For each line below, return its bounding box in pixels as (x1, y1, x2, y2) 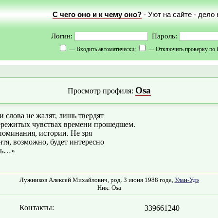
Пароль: (147, 32, 179, 40)
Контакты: (19, 203, 54, 212)
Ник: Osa (97, 184, 121, 191)
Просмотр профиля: (67, 87, 135, 95)
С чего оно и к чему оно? (52, 11, 142, 18)
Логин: (51, 32, 74, 40)
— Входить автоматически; (68, 46, 137, 53)
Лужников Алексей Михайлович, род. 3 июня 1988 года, (19, 176, 175, 183)
